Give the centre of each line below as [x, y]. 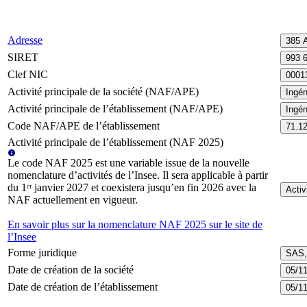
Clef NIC [28, 74]
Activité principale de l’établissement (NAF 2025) [115, 142]
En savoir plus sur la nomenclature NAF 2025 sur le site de [135, 224]
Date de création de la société [71, 269]
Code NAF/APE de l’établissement [84, 125]
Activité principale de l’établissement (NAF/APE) [115, 108]
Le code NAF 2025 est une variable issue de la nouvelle [128, 162]
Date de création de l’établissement [83, 286]
